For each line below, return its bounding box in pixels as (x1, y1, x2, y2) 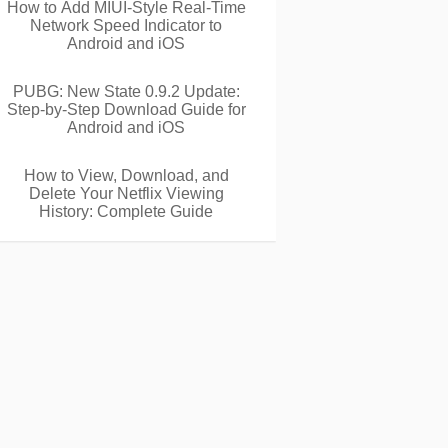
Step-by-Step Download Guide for (6, 101, 246, 118)
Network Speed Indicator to (30, 17, 222, 34)
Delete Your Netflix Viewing (28, 185, 224, 202)
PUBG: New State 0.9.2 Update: (12, 83, 240, 100)
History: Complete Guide (39, 203, 213, 220)
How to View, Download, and (23, 167, 229, 184)
